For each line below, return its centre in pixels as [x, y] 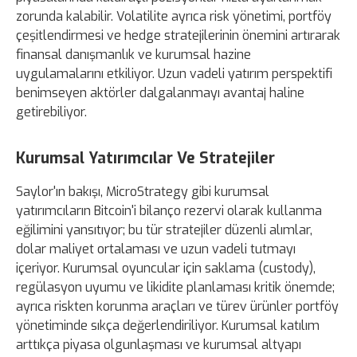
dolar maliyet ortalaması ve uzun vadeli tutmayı [156, 249]
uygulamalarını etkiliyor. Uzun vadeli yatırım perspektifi [174, 74]
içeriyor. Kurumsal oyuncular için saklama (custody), [166, 269]
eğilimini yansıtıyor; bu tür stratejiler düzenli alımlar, [164, 230]
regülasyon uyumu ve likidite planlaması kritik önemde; [175, 288]
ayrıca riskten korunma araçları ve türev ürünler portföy [177, 307]
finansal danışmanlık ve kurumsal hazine [133, 55]
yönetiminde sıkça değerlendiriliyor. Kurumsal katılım [168, 326]
